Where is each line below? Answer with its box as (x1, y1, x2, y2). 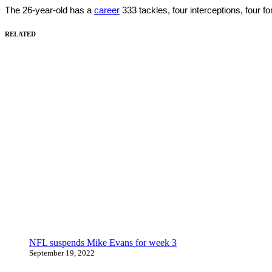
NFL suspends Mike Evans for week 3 (29, 237, 177, 248)
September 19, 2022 (29, 248, 95, 257)
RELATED (5, 30, 36, 38)
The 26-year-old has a (5, 4, 94, 15)
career (94, 4, 120, 15)
